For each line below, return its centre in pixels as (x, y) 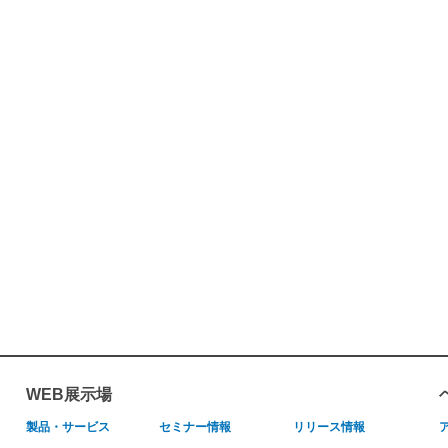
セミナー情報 (195, 427)
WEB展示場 (69, 395)
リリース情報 (328, 427)
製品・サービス (68, 427)
